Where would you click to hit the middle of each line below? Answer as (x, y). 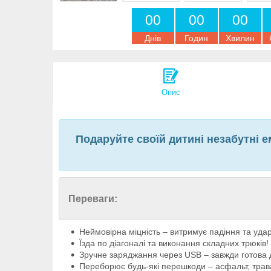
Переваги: (93, 199)
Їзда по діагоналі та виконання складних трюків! (174, 243)
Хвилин (240, 38)
